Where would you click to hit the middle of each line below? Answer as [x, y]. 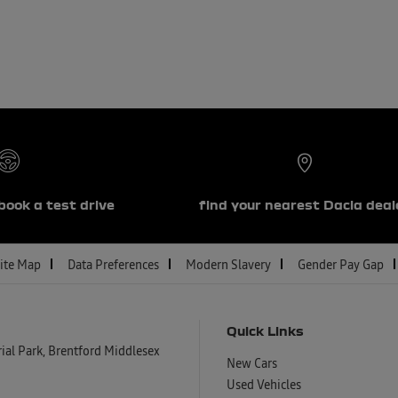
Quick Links [265, 330]
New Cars [252, 364]
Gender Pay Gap [341, 266]
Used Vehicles [264, 385]
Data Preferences [113, 266]
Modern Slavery [228, 266]
